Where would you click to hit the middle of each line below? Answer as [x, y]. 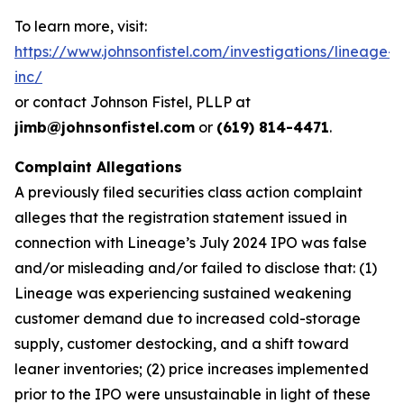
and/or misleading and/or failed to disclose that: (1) [196, 268]
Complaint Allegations [98, 167]
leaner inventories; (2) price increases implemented [192, 369]
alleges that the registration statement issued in [181, 217]
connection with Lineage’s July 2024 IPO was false [191, 243]
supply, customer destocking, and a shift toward [182, 344]
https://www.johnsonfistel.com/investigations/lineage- [204, 51]
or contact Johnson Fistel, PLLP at [133, 102]
